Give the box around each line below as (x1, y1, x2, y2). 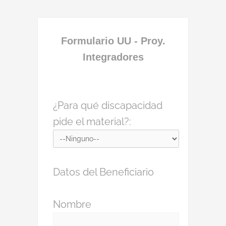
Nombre (53, 198, 91, 210)
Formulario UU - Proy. (61, 35, 165, 46)
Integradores (82, 51, 144, 63)
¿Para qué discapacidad (53, 99, 162, 111)
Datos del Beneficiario (53, 166, 154, 178)
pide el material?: (53, 116, 131, 128)
